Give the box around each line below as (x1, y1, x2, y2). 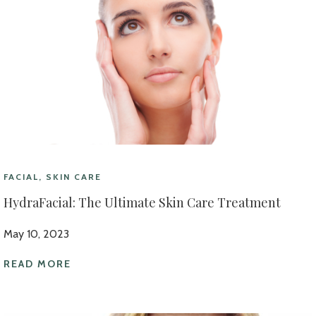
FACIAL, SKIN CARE (4, 171, 102, 182)
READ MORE (4, 257, 71, 270)
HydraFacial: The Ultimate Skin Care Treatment (4, 193, 281, 211)
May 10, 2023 (4, 226, 69, 241)
